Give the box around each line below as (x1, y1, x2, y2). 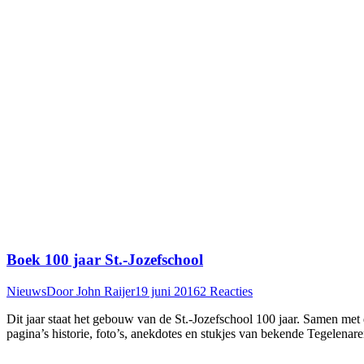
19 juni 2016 (135, 284, 200, 298)
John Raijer (76, 284, 135, 298)
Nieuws (6, 284, 46, 298)
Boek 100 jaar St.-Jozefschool (6, 251, 203, 269)
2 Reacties (200, 284, 253, 298)
